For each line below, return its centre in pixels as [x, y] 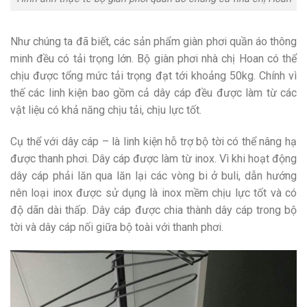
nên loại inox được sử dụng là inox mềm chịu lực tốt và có [153, 193]
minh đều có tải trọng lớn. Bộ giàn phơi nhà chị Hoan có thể [153, 59]
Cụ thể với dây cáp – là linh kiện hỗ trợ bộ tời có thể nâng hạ [153, 141]
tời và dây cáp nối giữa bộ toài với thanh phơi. [117, 227]
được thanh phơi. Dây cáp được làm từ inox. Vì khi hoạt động [153, 158]
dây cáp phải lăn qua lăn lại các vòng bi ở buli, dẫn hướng [153, 175]
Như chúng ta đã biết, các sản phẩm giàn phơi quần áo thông [153, 42]
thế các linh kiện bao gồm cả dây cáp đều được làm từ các [153, 93]
